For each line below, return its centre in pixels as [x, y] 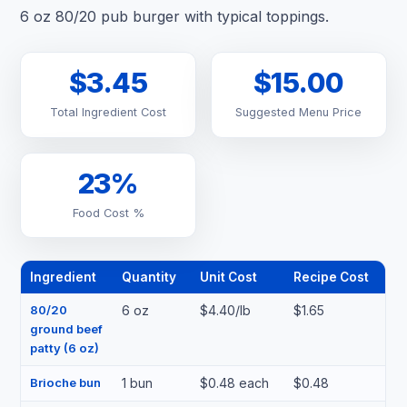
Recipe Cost [331, 278]
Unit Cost [228, 278]
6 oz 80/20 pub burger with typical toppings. [175, 16]
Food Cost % [108, 213]
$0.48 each [234, 383]
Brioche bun [65, 383]
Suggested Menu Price [299, 112]
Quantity [149, 278]
